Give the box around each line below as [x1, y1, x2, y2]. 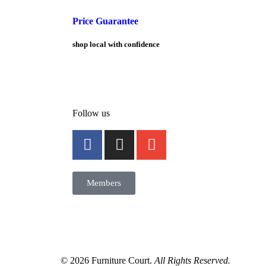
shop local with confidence [72, 39, 160, 49]
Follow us [72, 107, 110, 118]
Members [87, 178, 121, 188]
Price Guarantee [72, 15, 138, 26]
